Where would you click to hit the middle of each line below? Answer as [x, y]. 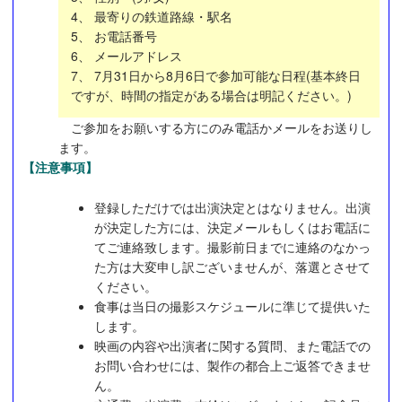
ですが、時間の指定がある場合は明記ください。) [211, 96]
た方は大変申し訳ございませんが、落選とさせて [232, 266]
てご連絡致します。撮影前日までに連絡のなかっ [232, 246]
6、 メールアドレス [127, 56]
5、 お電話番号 [114, 36]
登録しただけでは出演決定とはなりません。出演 [232, 207]
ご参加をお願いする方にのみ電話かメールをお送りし [215, 128]
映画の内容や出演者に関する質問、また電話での [232, 345]
